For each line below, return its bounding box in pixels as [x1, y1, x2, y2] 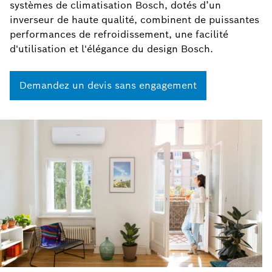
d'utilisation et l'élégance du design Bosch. [10, 42, 213, 55]
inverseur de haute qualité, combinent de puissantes [10, 13, 259, 26]
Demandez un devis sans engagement [19, 79, 197, 92]
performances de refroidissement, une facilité [10, 28, 228, 41]
